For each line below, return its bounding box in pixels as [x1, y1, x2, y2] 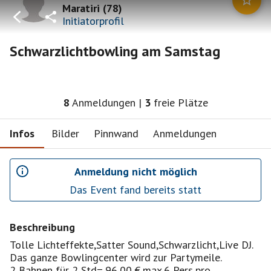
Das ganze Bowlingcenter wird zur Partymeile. [10, 250, 222, 264]
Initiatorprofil [62, 13, 124, 28]
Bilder [51, 126, 79, 140]
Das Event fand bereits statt [70, 183, 201, 197]
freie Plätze [153, 96, 208, 109]
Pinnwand [94, 126, 139, 140]
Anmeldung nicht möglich [74, 164, 197, 178]
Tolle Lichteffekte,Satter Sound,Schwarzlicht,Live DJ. [10, 238, 253, 252]
